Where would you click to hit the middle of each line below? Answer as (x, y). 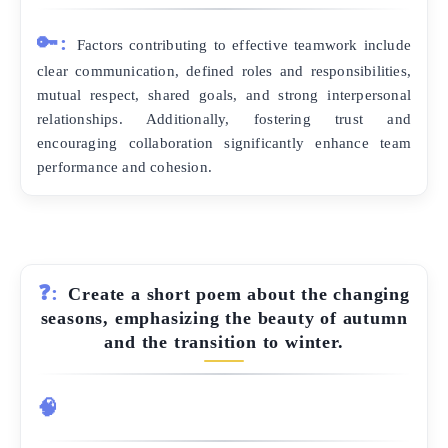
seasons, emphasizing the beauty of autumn (224, 317)
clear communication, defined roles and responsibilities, (224, 70)
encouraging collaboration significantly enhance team (224, 142)
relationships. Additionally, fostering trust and (224, 118)
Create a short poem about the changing (239, 293)
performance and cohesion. (124, 166)
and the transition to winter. (224, 341)
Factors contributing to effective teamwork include (243, 44)
